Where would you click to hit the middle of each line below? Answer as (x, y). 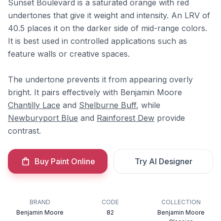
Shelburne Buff (108, 105)
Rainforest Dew (126, 118)
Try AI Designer (163, 161)
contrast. (24, 131)
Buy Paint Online (65, 161)
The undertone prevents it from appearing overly (100, 79)
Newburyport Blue (43, 118)
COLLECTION (181, 202)
